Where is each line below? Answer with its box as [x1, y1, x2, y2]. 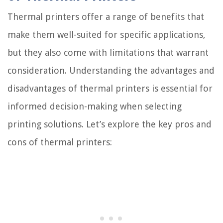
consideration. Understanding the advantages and [7, 65, 215, 76]
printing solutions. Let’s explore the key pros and [7, 118, 212, 129]
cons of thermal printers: [7, 136, 112, 147]
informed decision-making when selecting [7, 101, 182, 111]
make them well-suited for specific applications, [7, 29, 206, 40]
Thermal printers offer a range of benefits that [7, 11, 204, 22]
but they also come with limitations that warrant [7, 47, 209, 58]
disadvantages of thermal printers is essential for [7, 83, 213, 94]
